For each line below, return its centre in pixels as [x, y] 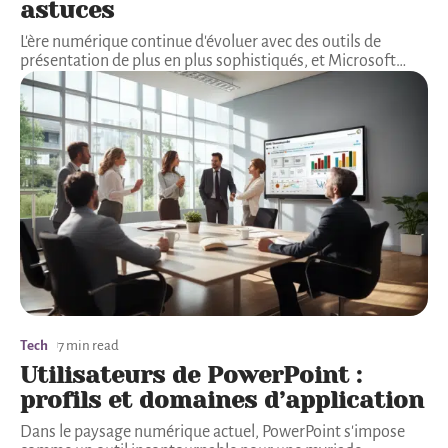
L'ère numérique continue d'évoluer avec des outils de [200, 42]
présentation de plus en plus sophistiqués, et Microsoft [208, 61]
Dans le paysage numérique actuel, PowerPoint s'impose [212, 431]
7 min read [88, 345]
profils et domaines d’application [222, 399]
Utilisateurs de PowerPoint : [191, 374]
